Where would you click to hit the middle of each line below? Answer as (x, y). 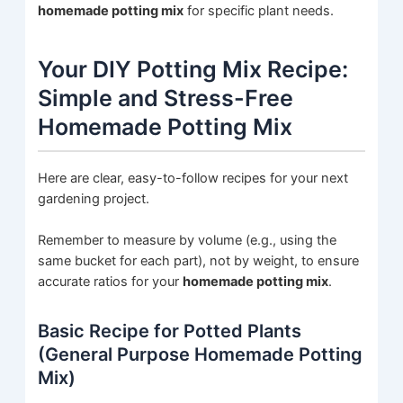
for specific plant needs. (259, 10)
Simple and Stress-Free (166, 99)
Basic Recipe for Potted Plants (170, 331)
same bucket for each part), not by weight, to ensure (199, 260)
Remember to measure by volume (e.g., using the (188, 240)
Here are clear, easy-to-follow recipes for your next (193, 178)
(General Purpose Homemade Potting (201, 354)
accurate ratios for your (111, 281)
